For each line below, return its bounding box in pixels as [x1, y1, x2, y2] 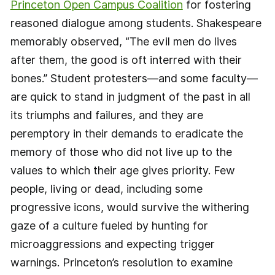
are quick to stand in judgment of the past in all [10, 90, 250, 103]
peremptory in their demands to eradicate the [10, 126, 243, 140]
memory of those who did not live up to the [10, 145, 232, 158]
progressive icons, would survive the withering [10, 200, 249, 214]
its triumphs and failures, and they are [10, 108, 203, 122]
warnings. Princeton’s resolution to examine [10, 255, 233, 269]
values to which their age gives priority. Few [10, 163, 235, 177]
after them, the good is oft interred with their [10, 53, 242, 66]
